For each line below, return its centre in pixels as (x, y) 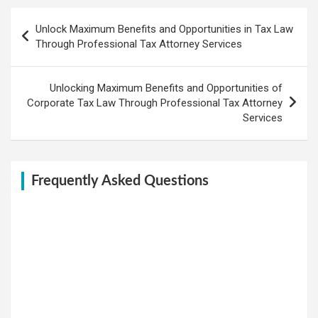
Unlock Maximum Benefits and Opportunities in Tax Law (164, 29)
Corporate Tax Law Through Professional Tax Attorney (155, 103)
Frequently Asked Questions (120, 181)
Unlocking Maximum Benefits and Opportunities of (166, 88)
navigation (50, 40)
